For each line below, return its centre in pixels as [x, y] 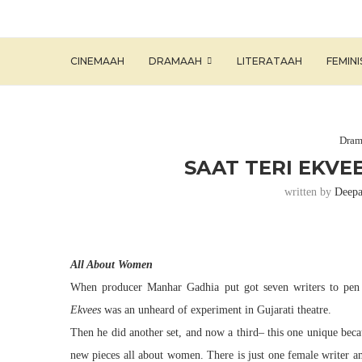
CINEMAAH [97, 61]
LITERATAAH [269, 61]
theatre [313, 310]
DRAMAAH [175, 61]
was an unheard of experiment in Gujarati [199, 310]
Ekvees [86, 310]
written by [310, 192]
